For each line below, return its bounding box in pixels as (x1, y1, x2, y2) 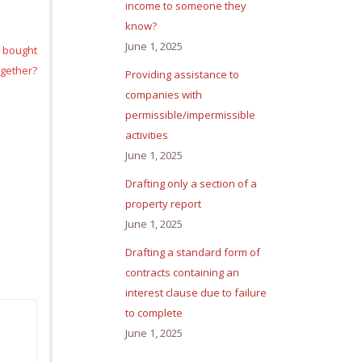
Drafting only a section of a (125, 176, 257, 192)
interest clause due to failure (125, 285, 267, 301)
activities (125, 128, 168, 143)
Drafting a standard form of (125, 245, 260, 260)
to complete (125, 305, 183, 321)
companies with (125, 87, 202, 103)
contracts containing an (125, 265, 239, 280)
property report (125, 196, 201, 212)
